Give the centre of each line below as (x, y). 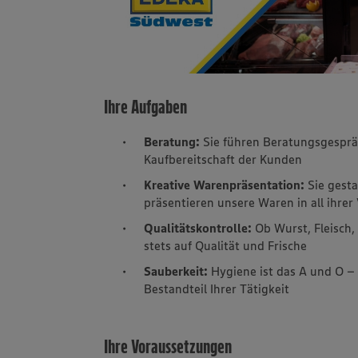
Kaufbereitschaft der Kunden (225, 159)
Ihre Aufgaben (146, 106)
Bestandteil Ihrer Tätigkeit (217, 288)
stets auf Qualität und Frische (226, 245)
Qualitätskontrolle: (198, 227)
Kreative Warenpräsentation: (225, 184)
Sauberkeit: (178, 270)
